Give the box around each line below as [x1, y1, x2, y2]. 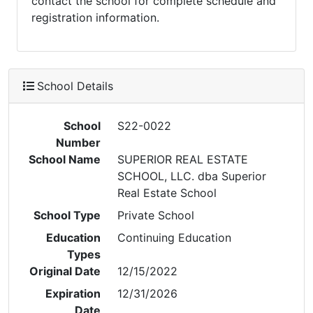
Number [56, 136, 101, 150]
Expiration [45, 286, 101, 300]
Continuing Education [117, 231, 232, 245]
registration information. [31, 10, 159, 24]
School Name [29, 152, 101, 166]
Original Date [29, 264, 101, 278]
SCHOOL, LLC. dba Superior [117, 169, 267, 183]
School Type [34, 208, 101, 222]
